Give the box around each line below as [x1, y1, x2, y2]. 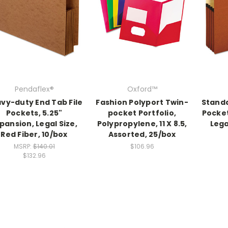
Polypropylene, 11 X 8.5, [97, 118, 187, 129]
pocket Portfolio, [107, 107, 177, 118]
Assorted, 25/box [108, 129, 176, 139]
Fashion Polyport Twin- [96, 97, 188, 107]
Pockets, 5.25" [6, 107, 63, 118]
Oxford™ [127, 83, 157, 94]
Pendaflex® [14, 83, 54, 94]
